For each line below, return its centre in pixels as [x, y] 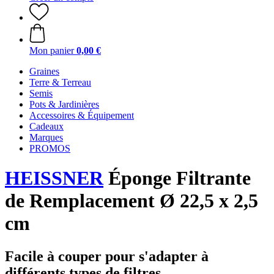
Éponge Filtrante [177, 178]
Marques [46, 137]
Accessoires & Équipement [82, 115]
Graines [44, 71]
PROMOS [50, 148]
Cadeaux [46, 126]
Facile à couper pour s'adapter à [107, 256]
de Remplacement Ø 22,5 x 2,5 [131, 201]
